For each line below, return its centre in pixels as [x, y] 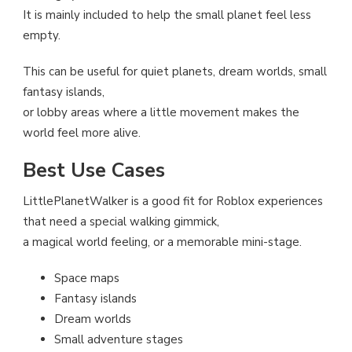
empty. [42, 35]
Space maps [87, 279]
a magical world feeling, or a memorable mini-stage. [162, 242]
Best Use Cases [94, 171]
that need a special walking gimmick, [121, 222]
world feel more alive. [82, 132]
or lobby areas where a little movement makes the [161, 112]
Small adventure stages [119, 340]
